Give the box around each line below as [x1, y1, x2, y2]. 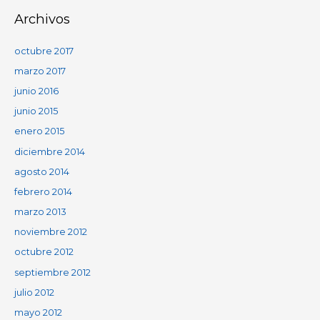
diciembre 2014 [14, 146, 85, 157]
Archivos [14, 11, 70, 28]
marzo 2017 [14, 65, 66, 76]
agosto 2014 [14, 166, 69, 177]
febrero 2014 [14, 186, 72, 197]
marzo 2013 [14, 206, 66, 218]
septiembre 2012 [14, 266, 91, 278]
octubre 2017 [14, 45, 74, 56]
